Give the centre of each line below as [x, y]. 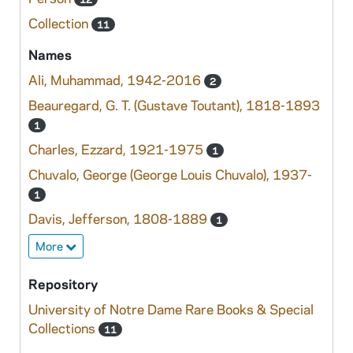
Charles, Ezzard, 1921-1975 [117, 149]
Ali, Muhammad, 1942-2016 [116, 80]
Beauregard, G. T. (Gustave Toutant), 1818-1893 [174, 105]
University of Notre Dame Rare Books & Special [171, 309]
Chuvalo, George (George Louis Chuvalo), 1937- [170, 174]
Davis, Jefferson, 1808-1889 [119, 218]
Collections [63, 328]
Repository [63, 284]
